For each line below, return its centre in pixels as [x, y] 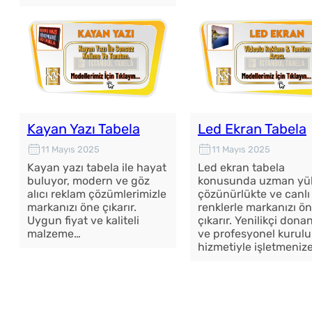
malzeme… [54, 234]
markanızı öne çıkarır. [81, 208]
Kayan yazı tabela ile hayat [96, 168]
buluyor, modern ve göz [88, 181]
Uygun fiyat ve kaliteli [83, 221]
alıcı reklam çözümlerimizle [96, 194]
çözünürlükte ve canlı [253, 194]
